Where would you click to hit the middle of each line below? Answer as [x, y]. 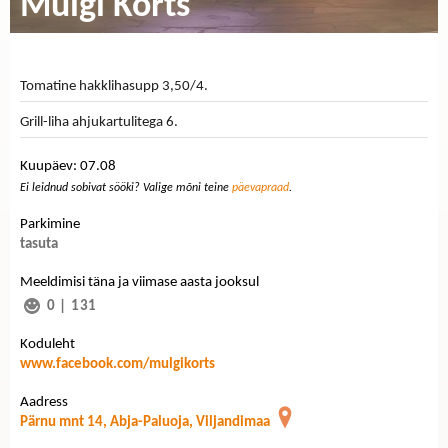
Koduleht [47, 344]
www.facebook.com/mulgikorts [117, 364]
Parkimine [50, 224]
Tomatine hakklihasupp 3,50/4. [114, 86]
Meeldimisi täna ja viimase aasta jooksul [139, 282]
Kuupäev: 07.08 [68, 166]
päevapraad [260, 187]
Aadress [44, 402]
